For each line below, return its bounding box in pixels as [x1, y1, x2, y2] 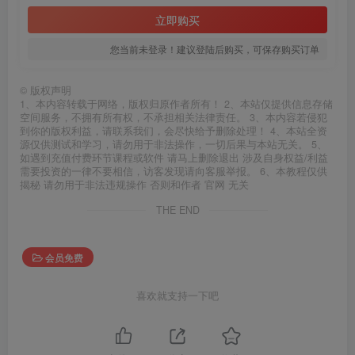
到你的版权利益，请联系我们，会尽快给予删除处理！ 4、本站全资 [20, 123, 327, 138]
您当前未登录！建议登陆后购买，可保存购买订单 [110, 41, 319, 55]
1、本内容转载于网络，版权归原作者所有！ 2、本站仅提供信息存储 [20, 96, 333, 111]
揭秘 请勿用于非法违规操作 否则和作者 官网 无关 [20, 177, 249, 192]
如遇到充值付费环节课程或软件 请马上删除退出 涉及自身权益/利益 [20, 150, 328, 165]
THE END [155, 202, 200, 217]
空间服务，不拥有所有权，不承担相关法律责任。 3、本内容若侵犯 [20, 109, 327, 124]
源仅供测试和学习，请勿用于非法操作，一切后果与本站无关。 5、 [20, 136, 327, 151]
